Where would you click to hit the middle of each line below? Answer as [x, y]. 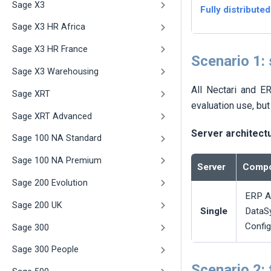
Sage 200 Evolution [50, 183]
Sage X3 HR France [50, 50]
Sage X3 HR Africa [49, 27]
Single [214, 211]
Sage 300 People [45, 250]
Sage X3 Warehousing [55, 72]
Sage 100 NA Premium [57, 161]
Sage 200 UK [37, 205]
